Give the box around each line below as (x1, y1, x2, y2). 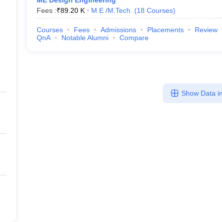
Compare (119, 34, 149, 42)
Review (194, 26, 218, 34)
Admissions (100, 26, 136, 34)
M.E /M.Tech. (91, 6, 132, 14)
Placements (147, 26, 184, 34)
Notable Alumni (61, 34, 109, 42)
